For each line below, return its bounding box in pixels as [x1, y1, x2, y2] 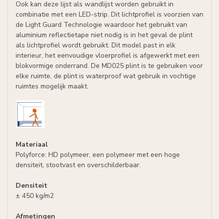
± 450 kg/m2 [16, 191, 54, 200]
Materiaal [16, 139, 48, 149]
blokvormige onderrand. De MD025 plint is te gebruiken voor [16, 61, 203, 70]
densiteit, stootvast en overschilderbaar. [16, 160, 141, 170]
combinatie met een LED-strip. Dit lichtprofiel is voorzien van [16, 10, 203, 19]
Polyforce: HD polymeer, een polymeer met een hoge [16, 150, 180, 159]
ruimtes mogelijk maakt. [16, 82, 88, 91]
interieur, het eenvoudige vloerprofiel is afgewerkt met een [16, 51, 199, 60]
